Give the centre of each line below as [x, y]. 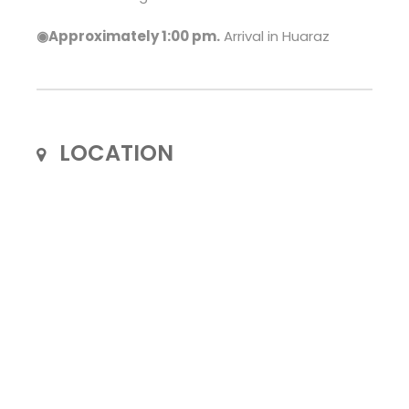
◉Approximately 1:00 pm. [128, 36]
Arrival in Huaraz [275, 36]
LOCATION [116, 153]
